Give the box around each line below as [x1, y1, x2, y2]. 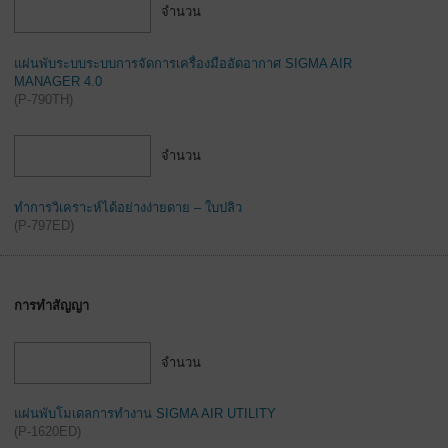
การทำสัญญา [14, 298, 89, 313]
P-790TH [18, 91, 69, 107]
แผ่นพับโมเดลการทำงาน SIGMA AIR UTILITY [14, 406, 276, 422]
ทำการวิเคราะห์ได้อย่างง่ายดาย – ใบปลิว [14, 199, 242, 215]
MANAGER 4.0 [14, 73, 102, 89]
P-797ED [18, 217, 70, 233]
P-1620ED [18, 424, 77, 440]
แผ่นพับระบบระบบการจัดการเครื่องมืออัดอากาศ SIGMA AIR [14, 55, 352, 71]
